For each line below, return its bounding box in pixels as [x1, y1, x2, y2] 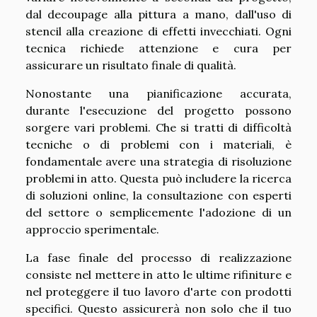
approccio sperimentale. [25, 222, 159, 236]
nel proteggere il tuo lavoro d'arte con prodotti [25, 284, 292, 299]
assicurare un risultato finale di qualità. [25, 58, 236, 72]
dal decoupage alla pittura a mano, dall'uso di [25, 7, 292, 21]
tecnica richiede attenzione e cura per [25, 41, 292, 55]
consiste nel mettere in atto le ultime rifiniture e [25, 267, 292, 282]
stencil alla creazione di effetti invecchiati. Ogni [25, 24, 292, 38]
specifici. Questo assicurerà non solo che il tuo [25, 301, 292, 316]
